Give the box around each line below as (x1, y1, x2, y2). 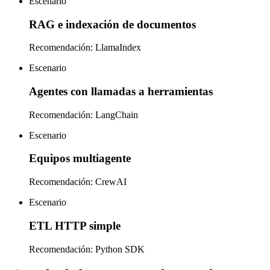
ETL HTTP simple (29, 219, 121, 232)
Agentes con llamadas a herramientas (29, 85, 213, 98)
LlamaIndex (95, 42, 141, 53)
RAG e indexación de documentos (29, 17, 196, 31)
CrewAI (95, 177, 127, 187)
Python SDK (95, 243, 145, 254)
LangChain (95, 109, 138, 120)
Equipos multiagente (29, 152, 131, 165)
